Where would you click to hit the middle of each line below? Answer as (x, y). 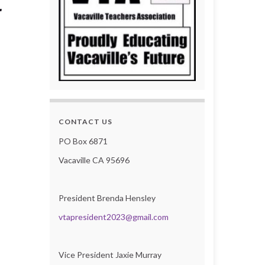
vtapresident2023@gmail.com (113, 216)
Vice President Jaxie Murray (110, 254)
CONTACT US (85, 121)
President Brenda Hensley (107, 198)
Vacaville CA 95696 (94, 160)
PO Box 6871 (83, 141)
